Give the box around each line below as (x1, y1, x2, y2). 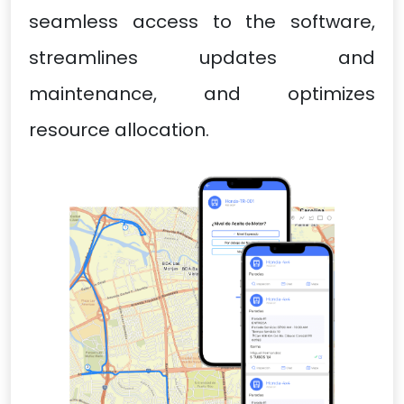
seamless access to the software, (29, 8, 375, 34)
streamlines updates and (29, 44, 375, 70)
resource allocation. (29, 116, 209, 142)
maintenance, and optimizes (29, 80, 375, 106)
